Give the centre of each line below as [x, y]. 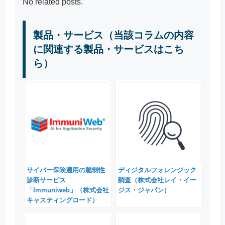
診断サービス [46, 180]
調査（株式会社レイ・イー [157, 180]
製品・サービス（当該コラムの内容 [114, 35]
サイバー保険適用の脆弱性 [66, 170]
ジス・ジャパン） [144, 190]
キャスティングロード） [63, 200]
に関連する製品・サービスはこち [108, 49]
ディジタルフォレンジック [157, 170]
